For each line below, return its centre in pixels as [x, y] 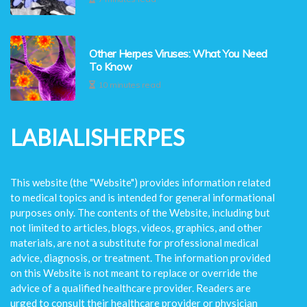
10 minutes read [130, 84]
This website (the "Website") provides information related [140, 182]
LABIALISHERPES [97, 137]
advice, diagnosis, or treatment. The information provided [140, 258]
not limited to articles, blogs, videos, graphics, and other [136, 228]
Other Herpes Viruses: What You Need [178, 53]
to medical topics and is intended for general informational [143, 197]
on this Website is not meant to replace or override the [134, 273]
